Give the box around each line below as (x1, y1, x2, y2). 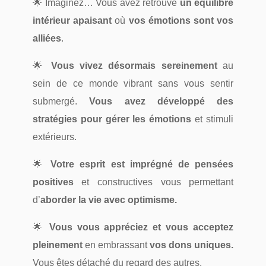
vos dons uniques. (150, 240, 234, 251)
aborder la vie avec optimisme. (40, 195, 177, 205)
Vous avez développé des (89, 96, 234, 107)
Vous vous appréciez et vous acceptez (49, 222, 234, 233)
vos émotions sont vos (128, 15, 234, 26)
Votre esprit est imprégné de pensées (50, 159, 234, 170)
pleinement (32, 240, 83, 251)
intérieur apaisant (32, 15, 112, 26)
